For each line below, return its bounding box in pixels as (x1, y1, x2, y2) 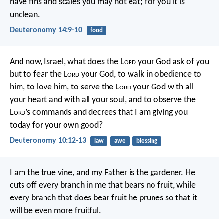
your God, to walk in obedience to (79, 70, 201, 80)
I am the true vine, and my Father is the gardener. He (10, 168, 195, 177)
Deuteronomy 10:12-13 (10, 137, 86, 145)
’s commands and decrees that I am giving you (25, 108, 188, 118)
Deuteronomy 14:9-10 (10, 26, 82, 34)
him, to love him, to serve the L (10, 83, 119, 92)
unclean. (10, 10, 40, 20)
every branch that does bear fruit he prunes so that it (10, 193, 197, 203)
